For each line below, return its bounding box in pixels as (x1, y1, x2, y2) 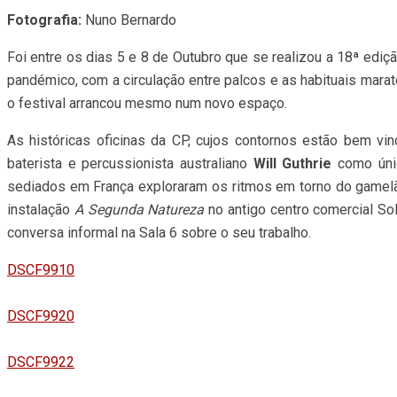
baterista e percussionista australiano (7, 154, 253, 172)
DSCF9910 (7, 261, 74, 278)
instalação (7, 200, 74, 218)
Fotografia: (7, 11, 82, 28)
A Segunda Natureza (74, 200, 205, 218)
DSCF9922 (7, 353, 74, 370)
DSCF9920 (7, 307, 74, 324)
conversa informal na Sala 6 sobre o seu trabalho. (7, 223, 311, 241)
